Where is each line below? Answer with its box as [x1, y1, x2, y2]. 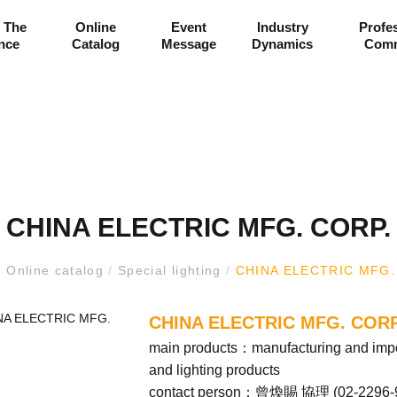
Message [161, 36, 217, 51]
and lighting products [148, 362, 280, 378]
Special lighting [113, 263, 226, 278]
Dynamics [252, 36, 314, 51]
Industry [256, 19, 308, 35]
